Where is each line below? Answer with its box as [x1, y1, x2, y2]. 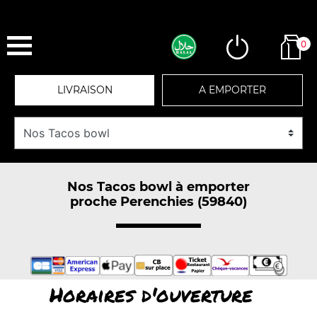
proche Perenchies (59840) [70, 193, 247, 209]
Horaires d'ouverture [49, 280, 253, 309]
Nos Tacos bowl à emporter [67, 178, 250, 195]
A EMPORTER [199, 83, 266, 96]
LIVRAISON [57, 83, 113, 96]
